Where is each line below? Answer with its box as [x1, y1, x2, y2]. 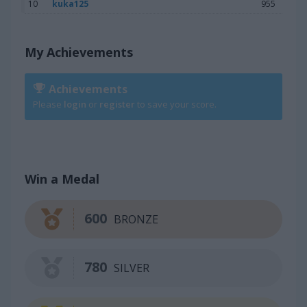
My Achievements [25, 43, 133, 60]
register [99, 97, 135, 110]
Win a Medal [25, 170, 99, 187]
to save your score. [135, 97, 217, 110]
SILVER [114, 260, 149, 275]
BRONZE [114, 211, 158, 227]
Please [33, 97, 64, 110]
